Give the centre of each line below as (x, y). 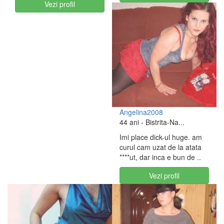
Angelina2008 (141, 112)
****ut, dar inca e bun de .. (160, 157)
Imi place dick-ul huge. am (161, 137)
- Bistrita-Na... (162, 122)
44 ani (129, 122)
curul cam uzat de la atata (160, 147)
